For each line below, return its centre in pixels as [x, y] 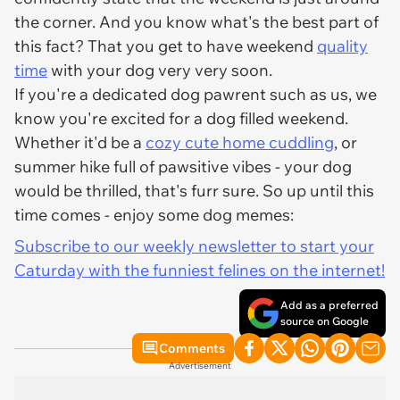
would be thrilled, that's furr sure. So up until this [194, 191]
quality [342, 46]
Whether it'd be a [80, 142]
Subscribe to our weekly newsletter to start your [194, 246]
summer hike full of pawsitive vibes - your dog [183, 167]
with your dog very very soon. [160, 70]
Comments [192, 348]
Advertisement [200, 366]
